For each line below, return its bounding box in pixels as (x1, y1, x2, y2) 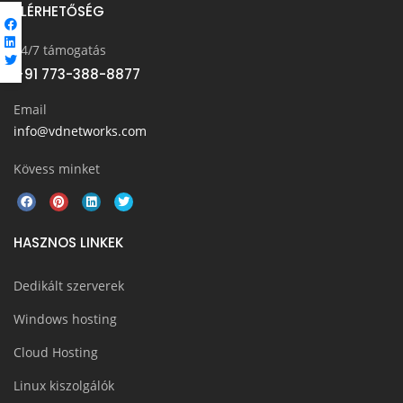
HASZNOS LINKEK (13, 232, 123, 252)
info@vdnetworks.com (13, 121, 147, 139)
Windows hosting (13, 309, 117, 327)
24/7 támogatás (13, 40, 106, 58)
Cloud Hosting (13, 343, 98, 361)
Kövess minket (13, 159, 100, 177)
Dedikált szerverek (13, 276, 124, 294)
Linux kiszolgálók (13, 376, 114, 394)
